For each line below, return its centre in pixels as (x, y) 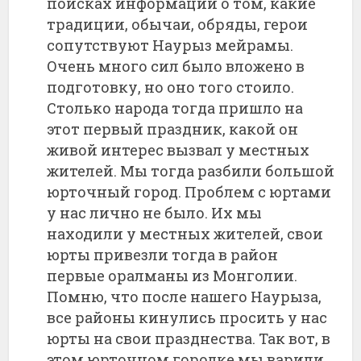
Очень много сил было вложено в (176, 66)
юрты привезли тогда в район (163, 254)
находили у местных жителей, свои (185, 233)
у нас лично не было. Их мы (155, 212)
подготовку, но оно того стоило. (171, 87)
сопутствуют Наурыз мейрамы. (170, 45)
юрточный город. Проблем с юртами (189, 191)
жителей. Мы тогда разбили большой (191, 170)
